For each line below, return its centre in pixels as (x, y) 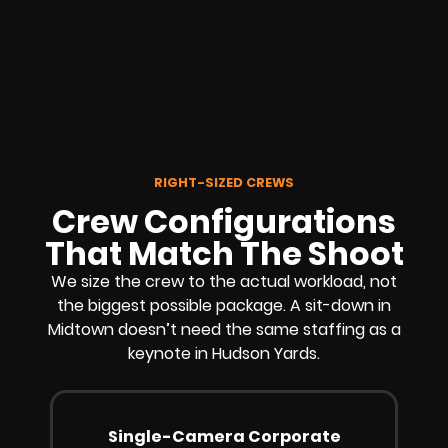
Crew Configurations (224, 222)
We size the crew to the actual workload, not (224, 282)
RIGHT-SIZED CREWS (224, 182)
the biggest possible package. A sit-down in (224, 306)
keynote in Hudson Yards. (224, 354)
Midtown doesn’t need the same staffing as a (224, 330)
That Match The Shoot (224, 254)
